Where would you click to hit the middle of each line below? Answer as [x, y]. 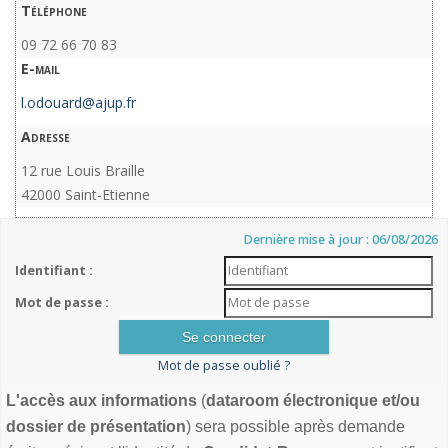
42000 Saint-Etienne [85, 195]
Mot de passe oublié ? [224, 366]
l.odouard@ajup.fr [78, 103]
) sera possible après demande [295, 427]
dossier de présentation [96, 427]
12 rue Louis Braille [83, 171]
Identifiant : [53, 271]
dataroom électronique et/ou [313, 401]
